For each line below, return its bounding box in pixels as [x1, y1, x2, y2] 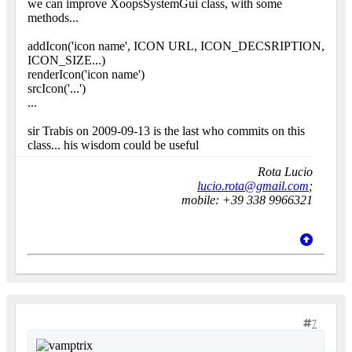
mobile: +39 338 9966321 [181, 193, 313, 207]
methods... [27, 11, 79, 25]
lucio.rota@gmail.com [197, 179, 309, 193]
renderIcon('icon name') [27, 68, 145, 82]
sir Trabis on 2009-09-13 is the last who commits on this [27, 124, 305, 138]
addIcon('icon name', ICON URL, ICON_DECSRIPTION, [27, 39, 324, 53]
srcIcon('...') [27, 82, 86, 96]
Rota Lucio [258, 165, 313, 179]
